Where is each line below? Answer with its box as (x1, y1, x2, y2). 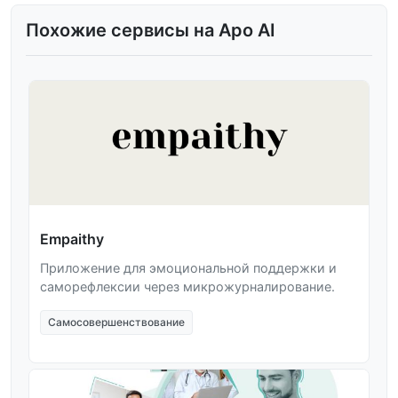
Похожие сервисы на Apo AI (26, 20, 275, 42)
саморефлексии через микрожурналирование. (40, 279, 335, 295)
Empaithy (40, 230, 104, 249)
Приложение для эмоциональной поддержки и (40, 260, 337, 276)
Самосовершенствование (48, 315, 185, 330)
